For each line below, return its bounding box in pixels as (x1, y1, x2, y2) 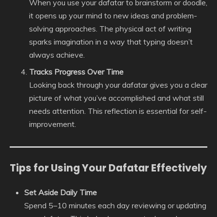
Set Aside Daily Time (24, 187, 97, 198)
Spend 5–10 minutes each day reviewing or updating (24, 201, 206, 211)
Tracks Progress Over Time (29, 66, 124, 77)
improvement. (29, 119, 76, 129)
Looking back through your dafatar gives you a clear (29, 79, 207, 90)
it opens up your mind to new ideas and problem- (29, 10, 197, 20)
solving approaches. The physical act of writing (29, 23, 191, 33)
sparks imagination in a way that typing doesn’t (29, 36, 193, 46)
